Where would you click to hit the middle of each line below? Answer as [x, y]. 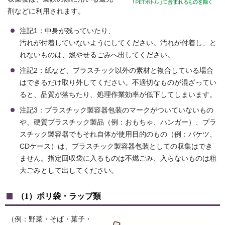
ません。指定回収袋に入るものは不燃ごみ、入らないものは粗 [118, 159]
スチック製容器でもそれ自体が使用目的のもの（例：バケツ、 [118, 135]
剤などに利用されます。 [46, 12]
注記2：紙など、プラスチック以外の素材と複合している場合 [117, 71]
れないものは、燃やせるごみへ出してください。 [97, 55]
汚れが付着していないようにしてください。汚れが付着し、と [118, 43]
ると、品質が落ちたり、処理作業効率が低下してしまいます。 [118, 95]
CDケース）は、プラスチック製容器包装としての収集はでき [116, 147]
